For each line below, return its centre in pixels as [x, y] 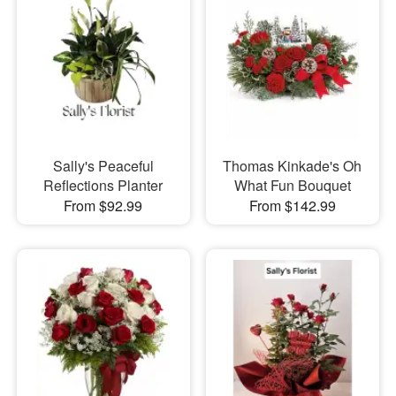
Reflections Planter [103, 185]
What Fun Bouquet [292, 185]
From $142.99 [292, 205]
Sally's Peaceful [103, 165]
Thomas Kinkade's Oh [293, 165]
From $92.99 [103, 205]
